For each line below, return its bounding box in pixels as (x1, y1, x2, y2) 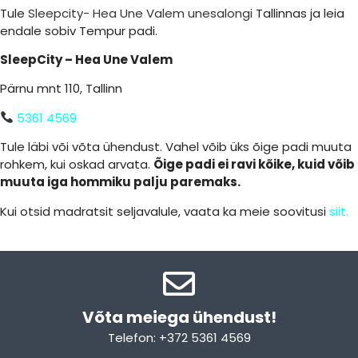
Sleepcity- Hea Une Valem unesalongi (25, 4, 256, 22)
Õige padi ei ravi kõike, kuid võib (153, 156, 355, 173)
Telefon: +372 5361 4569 (107, 329, 251, 347)
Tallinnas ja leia (256, 4, 344, 22)
